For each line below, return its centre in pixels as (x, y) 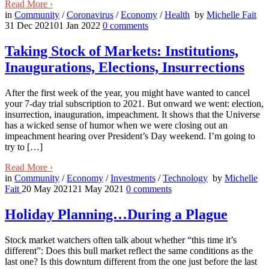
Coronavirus (90, 15)
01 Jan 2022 (77, 26)
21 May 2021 (98, 189)
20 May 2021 (47, 189)
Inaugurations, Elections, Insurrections (125, 68)
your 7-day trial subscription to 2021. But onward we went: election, (134, 104)
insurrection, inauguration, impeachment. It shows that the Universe (132, 115)
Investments (133, 178)
